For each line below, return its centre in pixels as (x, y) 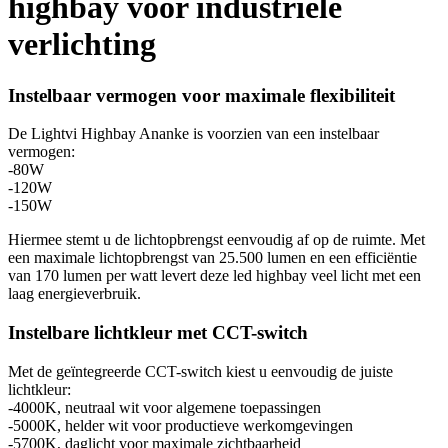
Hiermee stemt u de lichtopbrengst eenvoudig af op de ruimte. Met (216, 240)
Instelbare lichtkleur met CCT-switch (158, 333)
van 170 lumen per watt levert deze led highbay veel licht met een (214, 276)
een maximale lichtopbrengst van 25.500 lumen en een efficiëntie (212, 258)
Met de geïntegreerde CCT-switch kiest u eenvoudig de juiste (200, 371)
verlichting (82, 44)
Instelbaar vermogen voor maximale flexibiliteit (201, 95)
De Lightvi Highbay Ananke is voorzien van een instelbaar (193, 134)
